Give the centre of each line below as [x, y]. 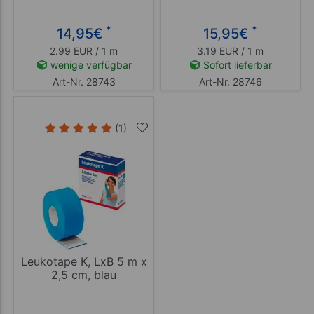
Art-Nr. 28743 [84, 82]
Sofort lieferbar [236, 65]
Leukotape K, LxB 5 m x [84, 262]
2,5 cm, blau [84, 275]
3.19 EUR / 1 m [230, 51]
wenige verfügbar [89, 65]
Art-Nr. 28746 [230, 82]
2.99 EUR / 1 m [84, 51]
